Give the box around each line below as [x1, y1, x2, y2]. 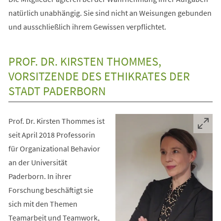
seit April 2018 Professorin [8, 129, 95, 140]
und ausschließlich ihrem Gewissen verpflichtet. [8, 21, 166, 32]
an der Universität [8, 157, 67, 167]
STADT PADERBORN [8, 83, 106, 99]
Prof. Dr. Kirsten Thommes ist [8, 115, 105, 126]
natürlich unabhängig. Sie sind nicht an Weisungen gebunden [8, 7, 212, 18]
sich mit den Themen [8, 198, 77, 209]
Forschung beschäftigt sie [8, 184, 93, 195]
